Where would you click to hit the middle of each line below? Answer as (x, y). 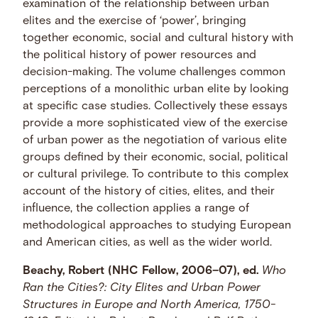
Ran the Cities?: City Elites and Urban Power (142, 289)
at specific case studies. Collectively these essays (155, 107)
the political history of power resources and (140, 56)
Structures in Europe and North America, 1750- (149, 306)
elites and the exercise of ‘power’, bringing (135, 22)
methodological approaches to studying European (157, 226)
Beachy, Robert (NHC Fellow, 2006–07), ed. (141, 272)
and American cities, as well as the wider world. (148, 243)
